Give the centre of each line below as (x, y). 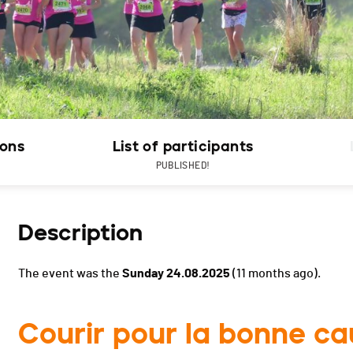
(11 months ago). (275, 274)
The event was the (70, 274)
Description (80, 233)
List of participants (183, 147)
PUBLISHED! (183, 166)
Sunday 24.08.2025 (176, 274)
